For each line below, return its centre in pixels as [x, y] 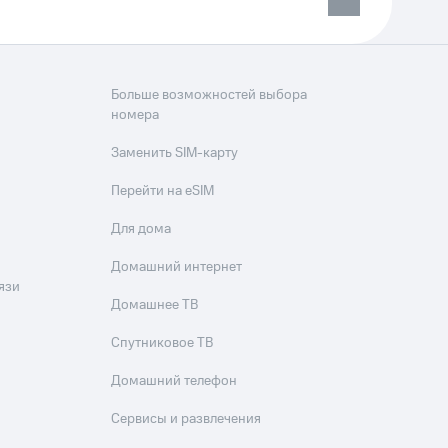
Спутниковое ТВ [162, 343]
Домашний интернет [177, 267]
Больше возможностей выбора [209, 95]
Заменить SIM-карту [175, 153]
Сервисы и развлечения [186, 419]
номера [135, 115]
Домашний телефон [174, 381]
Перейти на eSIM [163, 191]
